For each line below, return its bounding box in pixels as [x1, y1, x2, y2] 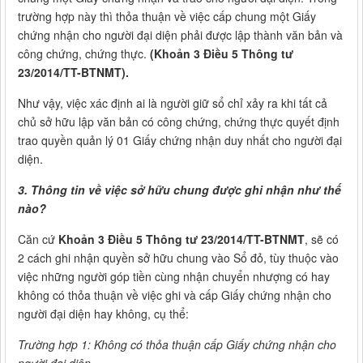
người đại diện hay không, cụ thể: [18, 305, 189, 322]
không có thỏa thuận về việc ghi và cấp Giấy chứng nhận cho [18, 287, 331, 304]
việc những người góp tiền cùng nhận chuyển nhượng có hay [18, 268, 330, 285]
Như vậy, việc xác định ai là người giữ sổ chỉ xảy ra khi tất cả [18, 95, 327, 112]
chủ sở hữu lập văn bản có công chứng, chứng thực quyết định [18, 113, 340, 130]
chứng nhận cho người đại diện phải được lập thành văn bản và [18, 27, 343, 44]
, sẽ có [305, 231, 339, 248]
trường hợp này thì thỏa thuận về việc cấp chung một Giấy [18, 8, 316, 25]
